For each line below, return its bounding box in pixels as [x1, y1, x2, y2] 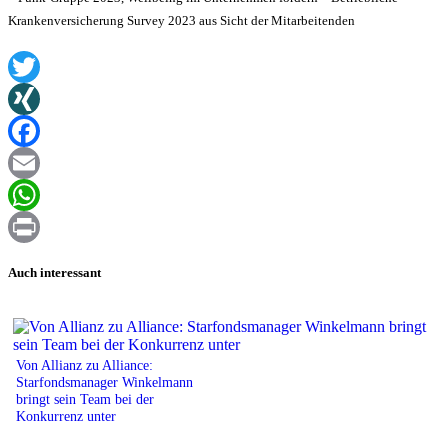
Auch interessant [8, 265, 101, 281]
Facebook [8, 154, 70, 172]
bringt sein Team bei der [16, 391, 154, 408]
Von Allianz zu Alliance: [16, 357, 153, 374]
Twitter [8, 90, 53, 108]
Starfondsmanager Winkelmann [16, 374, 193, 391]
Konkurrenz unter [16, 408, 116, 425]
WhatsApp [8, 218, 76, 236]
